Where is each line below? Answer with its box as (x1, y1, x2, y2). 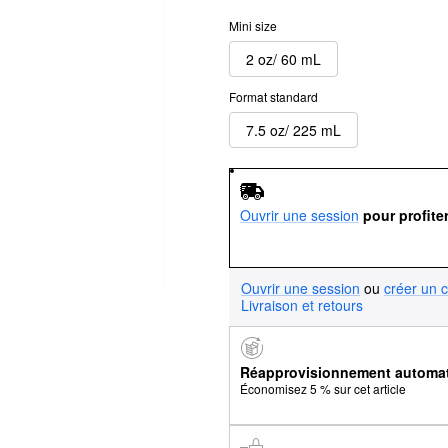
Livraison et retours (241, 294, 363, 315)
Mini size (229, 17, 277, 34)
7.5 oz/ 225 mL (246, 119, 341, 140)
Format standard (229, 88, 318, 105)
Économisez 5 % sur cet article (239, 380, 406, 398)
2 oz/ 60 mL (246, 48, 321, 69)
